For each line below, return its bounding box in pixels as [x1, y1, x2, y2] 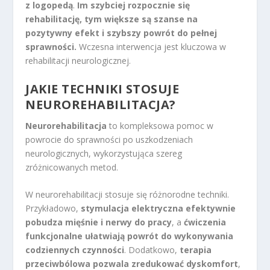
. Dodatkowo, [124, 244, 180, 256]
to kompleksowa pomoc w [107, 119, 214, 131]
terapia [180, 244, 212, 256]
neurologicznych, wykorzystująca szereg [25, 147, 183, 159]
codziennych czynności [25, 244, 125, 256]
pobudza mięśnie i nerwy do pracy [25, 216, 172, 228]
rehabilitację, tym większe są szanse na [25, 13, 198, 25]
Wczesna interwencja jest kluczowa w [77, 41, 227, 53]
